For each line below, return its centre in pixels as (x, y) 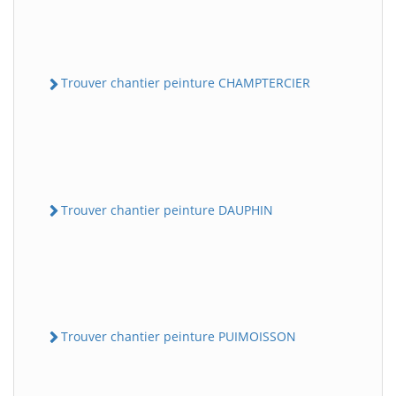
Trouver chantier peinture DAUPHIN (167, 209)
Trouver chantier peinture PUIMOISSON (179, 336)
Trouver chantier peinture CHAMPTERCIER (186, 83)
